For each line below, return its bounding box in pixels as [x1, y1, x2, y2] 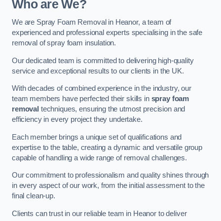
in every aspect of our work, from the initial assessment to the [12, 182, 205, 190]
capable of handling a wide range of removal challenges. [12, 153, 187, 162]
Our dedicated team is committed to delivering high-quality [12, 56, 194, 65]
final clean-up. [12, 192, 55, 200]
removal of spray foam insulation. [12, 39, 116, 47]
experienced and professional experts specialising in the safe [12, 29, 203, 37]
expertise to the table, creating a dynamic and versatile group [12, 143, 202, 151]
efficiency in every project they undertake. [12, 115, 143, 124]
